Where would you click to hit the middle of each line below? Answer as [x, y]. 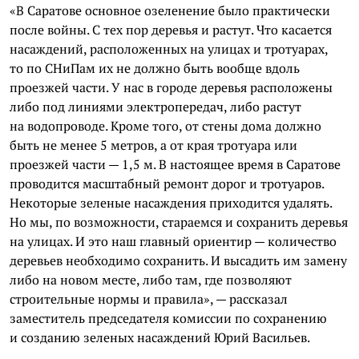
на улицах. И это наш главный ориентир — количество [173, 241]
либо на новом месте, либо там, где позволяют [151, 280]
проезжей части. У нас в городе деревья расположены [171, 87]
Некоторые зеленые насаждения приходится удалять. [171, 203]
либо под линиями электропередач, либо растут [155, 107]
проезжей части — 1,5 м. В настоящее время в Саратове [175, 164]
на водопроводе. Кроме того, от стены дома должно [165, 126]
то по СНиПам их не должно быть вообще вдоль [155, 68]
